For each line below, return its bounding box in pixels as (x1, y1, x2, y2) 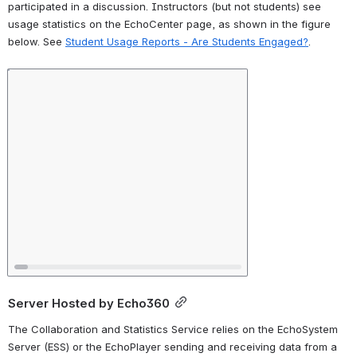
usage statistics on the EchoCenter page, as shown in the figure (8, 17, 331, 30)
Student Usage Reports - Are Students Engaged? (65, 34, 308, 48)
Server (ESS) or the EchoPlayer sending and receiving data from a (8, 340, 337, 354)
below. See (8, 34, 65, 48)
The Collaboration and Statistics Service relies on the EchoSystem (8, 323, 338, 336)
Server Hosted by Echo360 (8, 296, 170, 312)
